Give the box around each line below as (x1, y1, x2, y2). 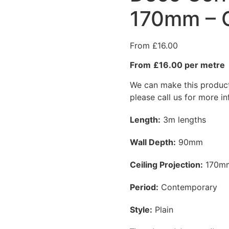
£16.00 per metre (153, 60, 227, 71)
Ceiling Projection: (130, 159, 203, 170)
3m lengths (161, 114, 206, 125)
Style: (130, 204, 152, 215)
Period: (130, 181, 158, 192)
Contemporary (158, 181, 217, 192)
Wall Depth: (130, 136, 176, 147)
